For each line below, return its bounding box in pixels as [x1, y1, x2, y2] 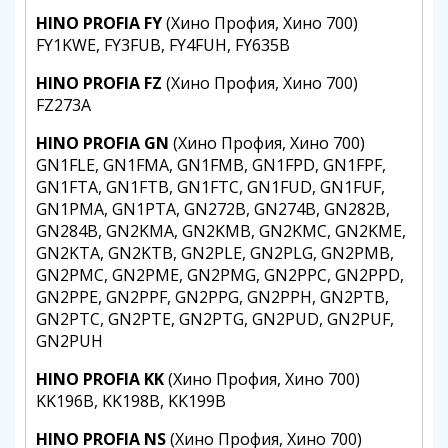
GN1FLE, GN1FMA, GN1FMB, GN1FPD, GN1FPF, [36, 154, 386, 176]
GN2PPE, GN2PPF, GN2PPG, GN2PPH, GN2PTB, [36, 286, 389, 308]
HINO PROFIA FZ [36, 72, 162, 94]
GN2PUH [36, 330, 103, 352]
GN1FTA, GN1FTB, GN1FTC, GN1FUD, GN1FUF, [36, 176, 385, 198]
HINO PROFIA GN [36, 132, 169, 154]
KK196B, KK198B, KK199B [36, 390, 226, 412]
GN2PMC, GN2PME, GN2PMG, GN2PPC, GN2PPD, [36, 264, 404, 286]
